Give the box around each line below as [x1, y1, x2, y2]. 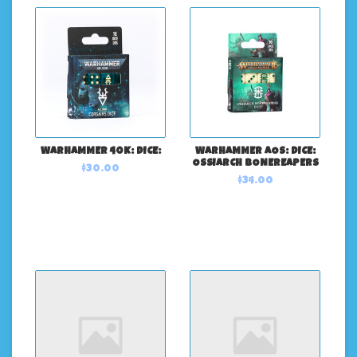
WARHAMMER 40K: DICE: [40, 147, 161, 157]
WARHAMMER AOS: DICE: [194, 147, 316, 157]
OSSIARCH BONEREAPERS [191, 159, 319, 169]
